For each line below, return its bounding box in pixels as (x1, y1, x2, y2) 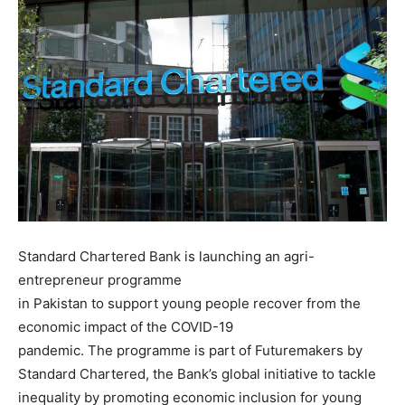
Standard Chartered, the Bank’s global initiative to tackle (18, 365, 376, 383)
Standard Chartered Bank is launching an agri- (18, 248, 315, 266)
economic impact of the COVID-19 (18, 318, 233, 336)
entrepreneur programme (18, 271, 182, 289)
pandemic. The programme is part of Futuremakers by (18, 342, 363, 360)
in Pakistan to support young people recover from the (18, 295, 361, 313)
